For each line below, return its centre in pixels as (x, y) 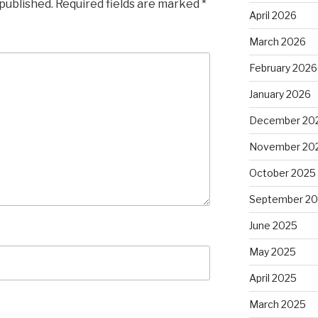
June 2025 (273, 226)
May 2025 (272, 252)
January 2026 (280, 94)
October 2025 (282, 173)
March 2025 (277, 305)
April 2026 (273, 16)
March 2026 (277, 42)
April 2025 (273, 278)
